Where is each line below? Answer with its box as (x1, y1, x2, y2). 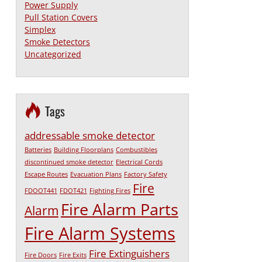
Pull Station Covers (24, 11, 98, 23)
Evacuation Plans (70, 170, 122, 178)
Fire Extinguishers (88, 246, 170, 260)
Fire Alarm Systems (24, 221, 175, 245)
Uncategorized (24, 48, 81, 60)
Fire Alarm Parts (60, 198, 178, 220)
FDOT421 (59, 186, 87, 195)
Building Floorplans (53, 145, 113, 154)
